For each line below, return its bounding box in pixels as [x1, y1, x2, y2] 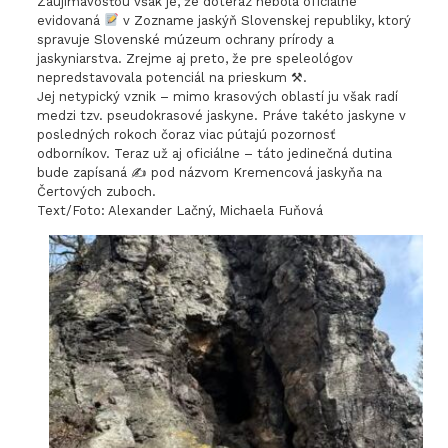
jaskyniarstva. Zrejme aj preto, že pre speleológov [36, 50, 353, 66]
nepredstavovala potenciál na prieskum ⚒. [36, 69, 307, 85]
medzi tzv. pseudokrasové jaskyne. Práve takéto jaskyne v [36, 107, 406, 123]
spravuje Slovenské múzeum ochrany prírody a [36, 31, 334, 47]
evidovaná [36, 12, 104, 28]
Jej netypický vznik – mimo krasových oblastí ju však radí [36, 88, 398, 104]
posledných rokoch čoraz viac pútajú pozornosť [36, 126, 335, 142]
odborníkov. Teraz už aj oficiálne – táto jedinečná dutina [36, 145, 392, 161]
